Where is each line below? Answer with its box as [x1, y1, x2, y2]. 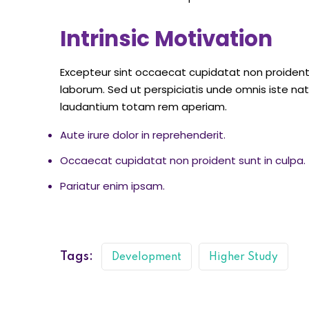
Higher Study [209, 252, 278, 263]
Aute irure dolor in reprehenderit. [60, 128, 226, 143]
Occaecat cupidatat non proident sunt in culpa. [60, 153, 306, 168]
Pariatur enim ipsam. [60, 179, 165, 194]
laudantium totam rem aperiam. [60, 99, 227, 114]
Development [112, 252, 181, 263]
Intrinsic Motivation [60, 23, 272, 54]
